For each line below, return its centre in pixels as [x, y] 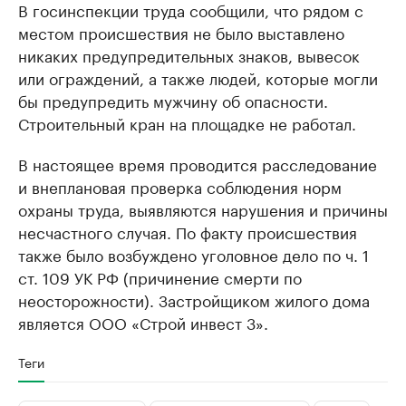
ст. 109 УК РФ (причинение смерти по [160, 277]
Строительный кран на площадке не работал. [187, 123]
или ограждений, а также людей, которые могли [198, 77]
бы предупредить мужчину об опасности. [173, 100]
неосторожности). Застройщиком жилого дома [194, 300]
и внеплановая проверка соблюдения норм [180, 186]
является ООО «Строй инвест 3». [143, 322]
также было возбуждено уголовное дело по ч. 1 [193, 254]
